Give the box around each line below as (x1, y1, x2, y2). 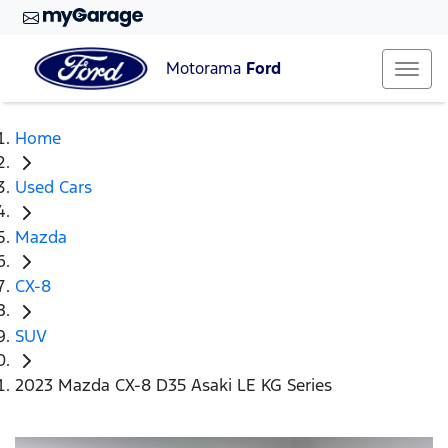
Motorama (166, 58, 246, 80)
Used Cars (15, 176, 92, 199)
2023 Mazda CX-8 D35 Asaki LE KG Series (15, 374, 332, 397)
